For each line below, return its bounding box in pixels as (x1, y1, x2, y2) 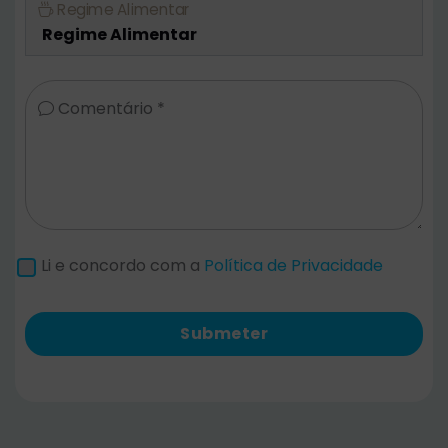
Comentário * (54, 97, 165, 121)
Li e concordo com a (41, 254, 204, 278)
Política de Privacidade (204, 254, 383, 278)
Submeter (180, 322, 268, 346)
